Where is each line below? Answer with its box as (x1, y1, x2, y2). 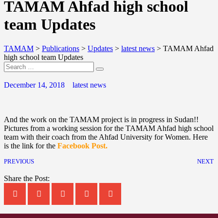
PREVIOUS (4, 158, 34, 165)
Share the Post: (4, 174, 50, 182)
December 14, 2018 (4, 80, 65, 89)
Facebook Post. (57, 141, 108, 150)
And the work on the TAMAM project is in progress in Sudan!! (4, 115, 199, 124)
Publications (42, 44, 79, 53)
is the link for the (4, 141, 57, 150)
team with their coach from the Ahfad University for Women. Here (4, 132, 208, 141)
